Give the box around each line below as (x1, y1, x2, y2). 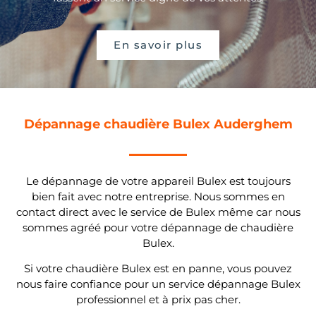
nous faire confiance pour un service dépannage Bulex (16, 277, 300, 291)
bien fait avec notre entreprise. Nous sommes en (31, 189, 285, 203)
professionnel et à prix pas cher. (75, 293, 241, 307)
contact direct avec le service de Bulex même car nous (16, 205, 300, 219)
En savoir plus (114, 37, 202, 51)
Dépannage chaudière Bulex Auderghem (23, 116, 293, 132)
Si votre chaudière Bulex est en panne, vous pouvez (24, 262, 292, 276)
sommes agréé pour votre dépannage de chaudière (23, 220, 293, 234)
